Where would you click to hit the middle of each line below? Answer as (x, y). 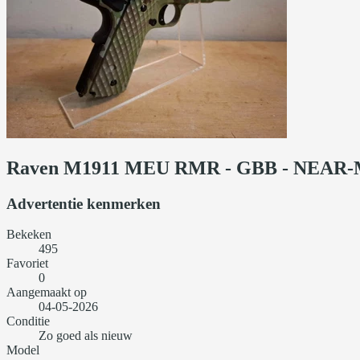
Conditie (28, 321)
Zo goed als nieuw (86, 336)
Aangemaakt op (47, 292)
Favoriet (27, 264)
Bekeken (29, 235)
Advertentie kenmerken (84, 203)
